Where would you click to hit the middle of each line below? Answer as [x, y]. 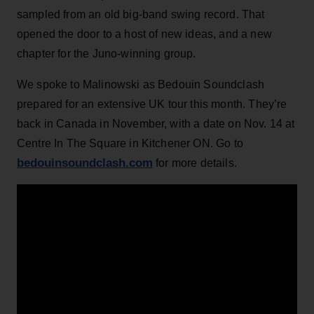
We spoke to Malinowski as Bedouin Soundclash [141, 84]
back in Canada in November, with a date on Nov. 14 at [156, 123]
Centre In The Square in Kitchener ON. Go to [130, 143]
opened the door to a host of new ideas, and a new [144, 34]
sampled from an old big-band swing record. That [141, 14]
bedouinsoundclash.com [85, 163]
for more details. [195, 163]
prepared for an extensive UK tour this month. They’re [152, 104]
